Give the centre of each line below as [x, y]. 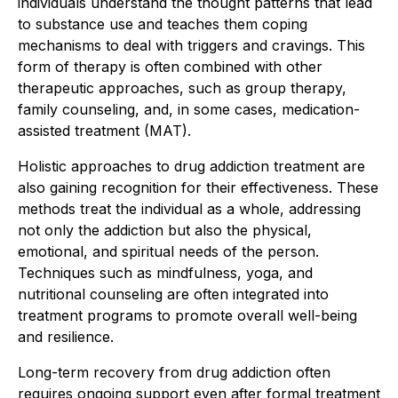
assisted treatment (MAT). [104, 131]
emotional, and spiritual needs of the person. [168, 251]
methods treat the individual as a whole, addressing [189, 209]
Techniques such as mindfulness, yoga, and [165, 273]
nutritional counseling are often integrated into [173, 294]
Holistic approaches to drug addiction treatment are [191, 166]
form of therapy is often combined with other [170, 67]
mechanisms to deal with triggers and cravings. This [191, 45]
